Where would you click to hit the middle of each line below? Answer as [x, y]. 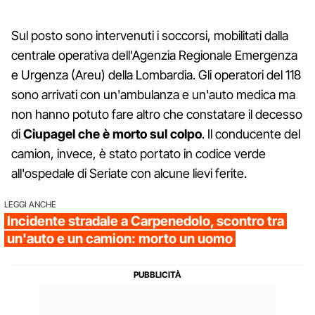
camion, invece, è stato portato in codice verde [139, 153]
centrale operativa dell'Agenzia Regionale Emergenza [154, 55]
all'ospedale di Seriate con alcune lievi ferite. [129, 173]
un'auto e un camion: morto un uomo [120, 238]
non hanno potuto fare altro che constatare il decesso [157, 114]
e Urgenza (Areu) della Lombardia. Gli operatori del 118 [156, 75]
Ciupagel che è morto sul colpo [112, 134]
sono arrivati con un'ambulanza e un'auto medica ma [153, 94]
